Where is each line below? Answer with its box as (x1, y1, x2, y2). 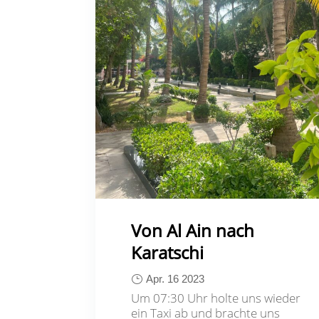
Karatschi (131, 240, 204, 264)
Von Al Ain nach (131, 218, 255, 242)
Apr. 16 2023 (146, 272, 205, 285)
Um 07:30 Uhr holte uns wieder (131, 289, 301, 306)
